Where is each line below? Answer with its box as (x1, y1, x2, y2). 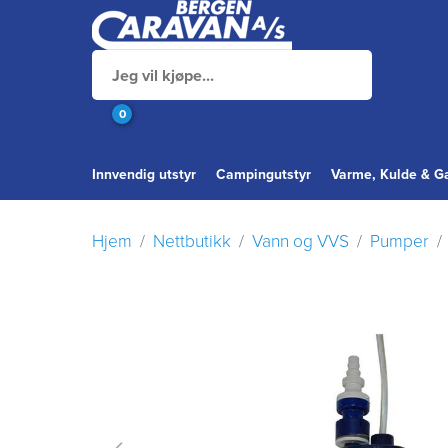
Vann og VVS (252, 228, 349, 254)
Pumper (370, 228, 429, 254)
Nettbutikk (153, 228, 231, 254)
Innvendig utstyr (92, 164, 196, 185)
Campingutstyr (216, 164, 311, 185)
